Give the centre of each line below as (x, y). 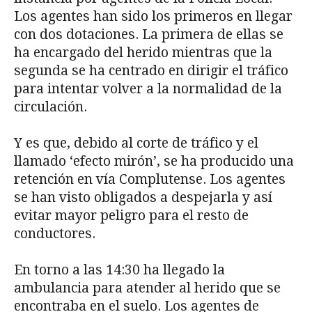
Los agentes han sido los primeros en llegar (153, 16)
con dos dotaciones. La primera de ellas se (149, 34)
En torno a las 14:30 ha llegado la (119, 270)
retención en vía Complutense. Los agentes (150, 179)
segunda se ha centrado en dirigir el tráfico (151, 70)
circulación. (50, 107)
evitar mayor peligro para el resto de (131, 215)
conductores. (55, 233)
